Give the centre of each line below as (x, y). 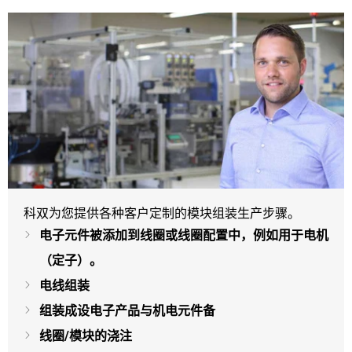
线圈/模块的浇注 (86, 335)
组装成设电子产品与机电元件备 (127, 310)
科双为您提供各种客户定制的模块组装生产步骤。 (162, 213)
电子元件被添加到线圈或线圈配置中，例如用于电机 (184, 235)
